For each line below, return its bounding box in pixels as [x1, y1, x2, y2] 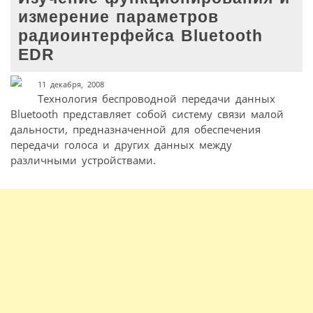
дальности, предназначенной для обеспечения [10, 122, 261, 136]
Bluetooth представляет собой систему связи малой [10, 106, 284, 121]
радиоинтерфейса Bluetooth [18, 27, 263, 45]
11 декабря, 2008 [37, 78, 104, 89]
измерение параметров [18, 8, 219, 26]
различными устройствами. [10, 152, 156, 167]
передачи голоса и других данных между [10, 137, 232, 152]
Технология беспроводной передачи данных [37, 91, 275, 105]
